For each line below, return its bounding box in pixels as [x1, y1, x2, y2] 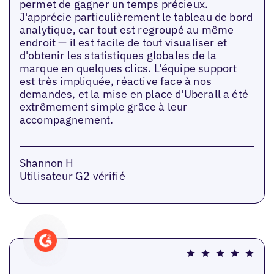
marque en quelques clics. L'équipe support [19, 61, 237, 75]
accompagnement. [19, 112, 114, 127]
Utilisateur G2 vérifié [19, 169, 125, 183]
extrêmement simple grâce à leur [19, 99, 188, 114]
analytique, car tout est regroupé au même [19, 22, 234, 37]
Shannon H [19, 156, 74, 171]
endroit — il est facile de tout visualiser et [19, 35, 227, 50]
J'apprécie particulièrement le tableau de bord [19, 9, 253, 24]
